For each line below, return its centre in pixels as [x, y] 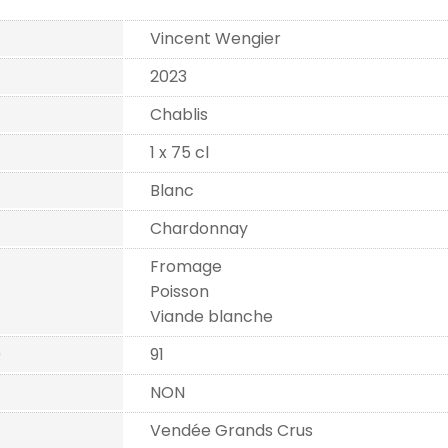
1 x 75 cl [179, 152]
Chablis [179, 114]
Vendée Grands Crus [231, 430]
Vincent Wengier [215, 38]
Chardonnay [199, 228]
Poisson [179, 291]
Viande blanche [211, 316]
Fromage [186, 266]
